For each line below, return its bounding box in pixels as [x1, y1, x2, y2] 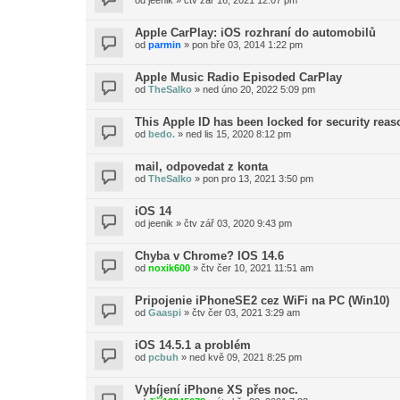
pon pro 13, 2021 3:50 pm [203, 173, 313, 184]
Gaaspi [148, 307, 181, 318]
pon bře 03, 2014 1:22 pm [192, 39, 303, 50]
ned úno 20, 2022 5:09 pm [203, 84, 315, 95]
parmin [148, 39, 181, 50]
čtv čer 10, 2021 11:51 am [201, 262, 313, 273]
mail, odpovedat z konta [135, 160, 268, 173]
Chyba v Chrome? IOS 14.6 [135, 249, 284, 262]
